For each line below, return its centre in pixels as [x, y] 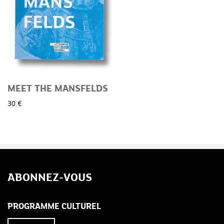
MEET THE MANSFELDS [58, 88]
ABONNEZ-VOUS [50, 177]
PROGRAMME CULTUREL [54, 206]
